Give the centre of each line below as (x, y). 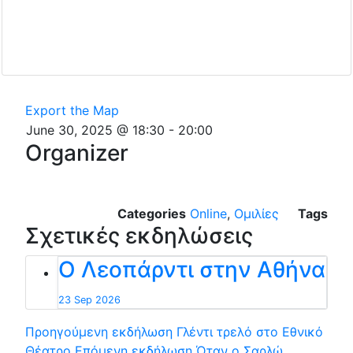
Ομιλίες (256, 213)
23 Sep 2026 (89, 299)
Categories (152, 213)
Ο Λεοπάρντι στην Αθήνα (192, 269)
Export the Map (72, 110)
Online (208, 213)
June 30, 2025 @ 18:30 (95, 130)
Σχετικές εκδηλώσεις (139, 235)
